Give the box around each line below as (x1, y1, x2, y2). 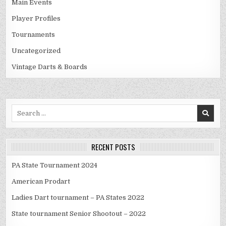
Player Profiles (12, 15, 61, 23)
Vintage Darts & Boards (12, 63, 88, 71)
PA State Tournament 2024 (12, 161, 98, 169)
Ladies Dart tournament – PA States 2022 (12, 194, 145, 202)
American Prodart (12, 178, 71, 186)
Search (11, 105, 34, 113)
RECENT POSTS (91, 141, 135, 153)
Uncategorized (12, 47, 61, 55)
